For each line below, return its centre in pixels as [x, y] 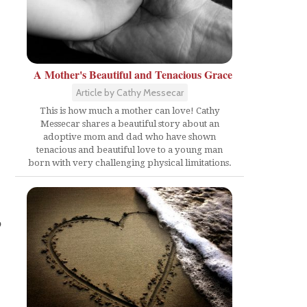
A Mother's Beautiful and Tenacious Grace [133, 74]
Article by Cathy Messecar [130, 92]
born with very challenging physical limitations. [130, 162]
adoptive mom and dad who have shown [130, 136]
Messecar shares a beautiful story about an [130, 123]
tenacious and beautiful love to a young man [130, 149]
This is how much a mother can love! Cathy [130, 110]
